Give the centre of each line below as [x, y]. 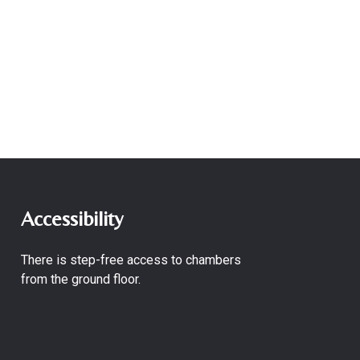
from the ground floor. [81, 279]
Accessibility [72, 219]
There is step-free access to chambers [131, 260]
